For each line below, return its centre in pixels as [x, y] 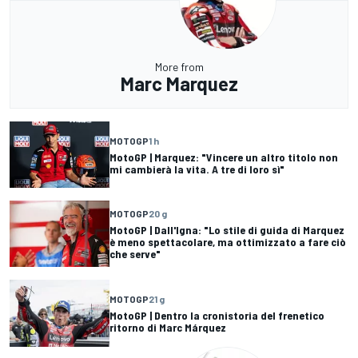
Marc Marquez [179, 84]
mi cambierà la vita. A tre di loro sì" [197, 169]
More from [179, 67]
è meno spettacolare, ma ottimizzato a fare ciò [228, 242]
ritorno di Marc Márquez [168, 327]
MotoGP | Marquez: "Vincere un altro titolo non [224, 157]
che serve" [135, 254]
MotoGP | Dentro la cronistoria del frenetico [217, 315]
